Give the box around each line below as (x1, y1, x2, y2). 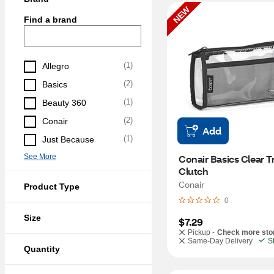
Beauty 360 (42, 98, 86, 108)
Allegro (42, 61, 69, 71)
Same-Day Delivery (188, 237, 253, 245)
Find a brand (24, 15, 77, 24)
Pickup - (188, 228, 215, 237)
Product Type (24, 182, 80, 191)
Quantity (24, 244, 60, 254)
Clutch (179, 165, 209, 177)
